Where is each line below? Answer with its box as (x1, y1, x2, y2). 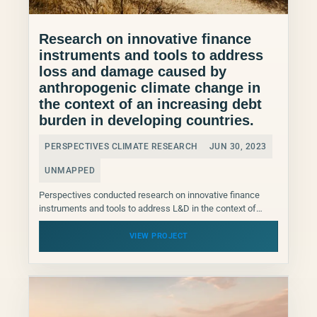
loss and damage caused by (39, 63, 226, 79)
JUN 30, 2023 (209, 141, 267, 151)
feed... (39, 229, 64, 241)
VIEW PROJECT (129, 231, 188, 241)
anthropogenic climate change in (39, 79, 260, 96)
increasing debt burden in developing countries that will (39, 216, 258, 227)
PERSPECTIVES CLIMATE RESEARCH (45, 141, 198, 151)
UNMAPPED (45, 165, 95, 175)
